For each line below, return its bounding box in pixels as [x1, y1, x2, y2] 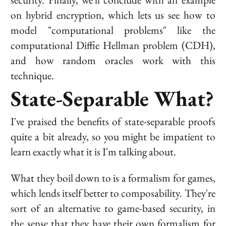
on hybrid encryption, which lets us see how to [11, 8, 215, 22]
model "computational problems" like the [11, 23, 215, 37]
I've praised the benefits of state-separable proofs [11, 115, 215, 129]
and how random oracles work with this [11, 53, 215, 68]
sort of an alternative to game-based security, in [11, 201, 215, 215]
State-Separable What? [11, 84, 214, 113]
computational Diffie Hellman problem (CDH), [11, 38, 215, 52]
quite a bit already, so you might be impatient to [11, 130, 215, 144]
